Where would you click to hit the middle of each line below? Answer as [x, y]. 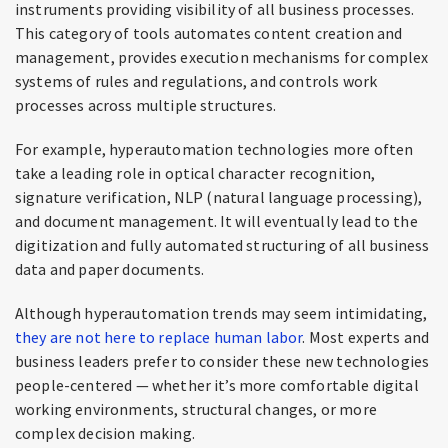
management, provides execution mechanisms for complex [222, 57]
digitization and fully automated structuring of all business [222, 245]
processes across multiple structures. [145, 105]
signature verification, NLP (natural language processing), [219, 197]
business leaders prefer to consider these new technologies [222, 361]
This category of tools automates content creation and [209, 33]
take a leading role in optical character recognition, [195, 173]
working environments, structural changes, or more [196, 409]
